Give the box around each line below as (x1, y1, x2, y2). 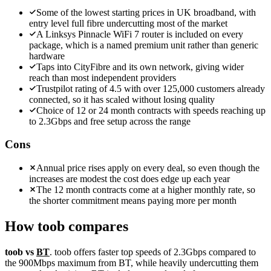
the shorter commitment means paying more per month (29, 195, 237, 206)
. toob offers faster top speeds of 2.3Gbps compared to (50, 246, 256, 257)
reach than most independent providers (29, 72, 176, 83)
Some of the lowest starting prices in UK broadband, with (36, 7, 256, 18)
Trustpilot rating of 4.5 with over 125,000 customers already (36, 83, 265, 94)
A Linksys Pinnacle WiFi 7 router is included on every (36, 28, 243, 39)
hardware (29, 50, 65, 61)
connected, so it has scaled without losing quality (29, 94, 215, 105)
